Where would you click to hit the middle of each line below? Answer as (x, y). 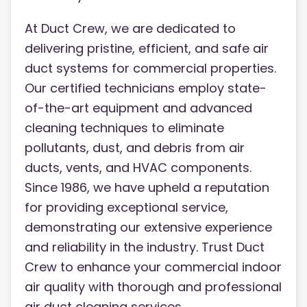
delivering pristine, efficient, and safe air (147, 49)
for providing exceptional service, (126, 208)
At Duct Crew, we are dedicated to (130, 29)
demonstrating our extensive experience (148, 228)
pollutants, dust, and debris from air (135, 148)
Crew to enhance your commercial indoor (153, 267)
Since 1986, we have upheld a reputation (147, 188)
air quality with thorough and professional (153, 287)
